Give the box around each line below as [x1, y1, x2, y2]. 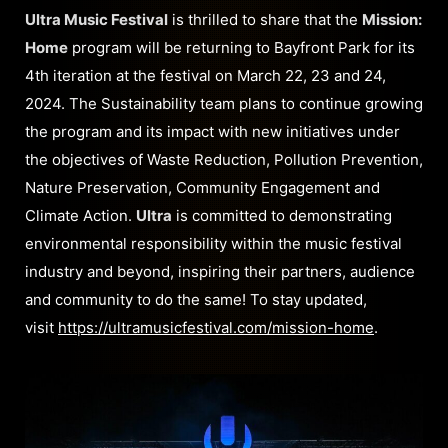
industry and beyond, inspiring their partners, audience [25, 262, 415, 282]
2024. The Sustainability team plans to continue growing [25, 94, 423, 114]
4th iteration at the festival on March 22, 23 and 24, [25, 66, 386, 86]
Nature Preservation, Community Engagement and [25, 178, 380, 198]
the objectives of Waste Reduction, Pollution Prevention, [25, 150, 423, 170]
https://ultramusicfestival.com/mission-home [58, 318, 374, 338]
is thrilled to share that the [168, 10, 362, 30]
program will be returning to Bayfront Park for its [68, 38, 415, 58]
